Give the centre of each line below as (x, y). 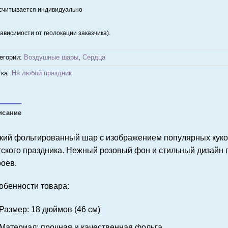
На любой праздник (41, 73)
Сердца (94, 57)
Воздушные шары (51, 57)
